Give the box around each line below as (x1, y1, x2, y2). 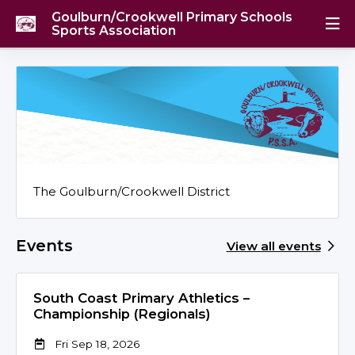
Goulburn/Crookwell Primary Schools (52, 10, 293, 25)
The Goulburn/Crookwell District (32, 183, 230, 199)
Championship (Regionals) (32, 305, 211, 322)
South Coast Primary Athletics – (32, 289, 250, 306)
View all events (226, 238, 321, 254)
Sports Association (52, 23, 177, 38)
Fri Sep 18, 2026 (54, 337, 139, 350)
